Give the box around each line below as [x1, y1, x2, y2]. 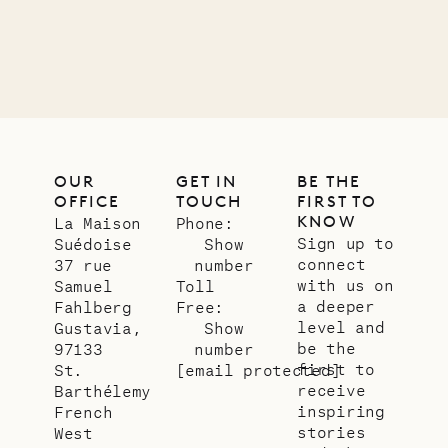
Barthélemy [54, 381, 151, 401]
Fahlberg [54, 297, 132, 317]
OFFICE [54, 192, 121, 212]
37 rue [54, 255, 112, 275]
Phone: [175, 213, 234, 233]
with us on [297, 275, 394, 295]
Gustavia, [54, 318, 142, 338]
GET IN [175, 172, 238, 192]
